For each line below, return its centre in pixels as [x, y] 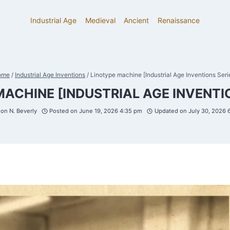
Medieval [100, 20]
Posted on [63, 111]
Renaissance [179, 20]
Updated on [170, 111]
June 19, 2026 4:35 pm [111, 111]
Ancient [137, 20]
